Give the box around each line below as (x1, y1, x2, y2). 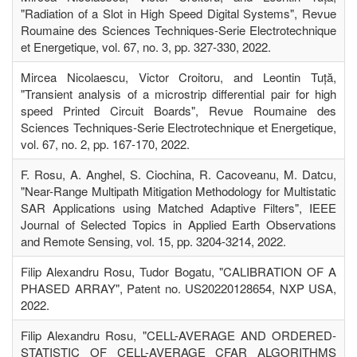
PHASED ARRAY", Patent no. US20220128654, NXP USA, (21, 279, 336, 296)
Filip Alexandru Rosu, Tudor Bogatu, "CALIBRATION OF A (21, 262, 336, 280)
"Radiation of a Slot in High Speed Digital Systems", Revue (21, 4, 336, 22)
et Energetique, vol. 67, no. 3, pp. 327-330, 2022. (21, 37, 271, 55)
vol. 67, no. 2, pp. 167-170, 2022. (21, 135, 190, 152)
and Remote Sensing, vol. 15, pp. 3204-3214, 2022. (21, 232, 286, 249)
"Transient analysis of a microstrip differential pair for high (21, 84, 336, 102)
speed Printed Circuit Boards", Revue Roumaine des (21, 101, 336, 119)
